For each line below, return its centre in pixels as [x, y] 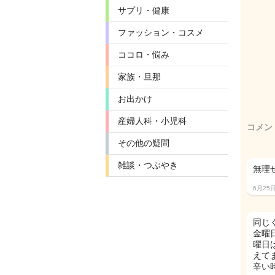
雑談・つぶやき [148, 165]
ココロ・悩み [144, 55]
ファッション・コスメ [161, 33]
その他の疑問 [144, 143]
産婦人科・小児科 [152, 121]
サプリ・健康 [144, 10]
